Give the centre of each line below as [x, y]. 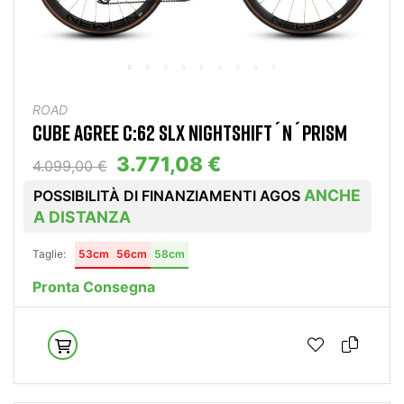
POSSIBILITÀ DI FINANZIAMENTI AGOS [169, 195]
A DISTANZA [82, 216]
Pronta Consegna [94, 286]
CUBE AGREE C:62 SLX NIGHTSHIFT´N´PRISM [190, 132]
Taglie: [49, 253]
